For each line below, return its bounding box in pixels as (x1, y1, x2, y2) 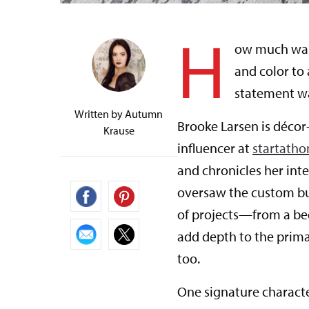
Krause (103, 123, 134, 138)
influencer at (177, 139, 253, 157)
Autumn (125, 107, 163, 121)
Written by (74, 107, 125, 121)
